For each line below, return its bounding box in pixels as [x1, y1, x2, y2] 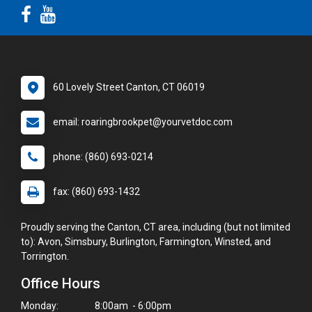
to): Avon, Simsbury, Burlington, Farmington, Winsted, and [21, 235, 271, 247]
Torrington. [21, 250, 69, 262]
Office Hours [21, 274, 100, 292]
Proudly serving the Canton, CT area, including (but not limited [21, 221, 290, 233]
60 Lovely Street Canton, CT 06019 [53, 81, 205, 93]
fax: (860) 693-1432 [53, 185, 140, 197]
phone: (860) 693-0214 [53, 150, 153, 162]
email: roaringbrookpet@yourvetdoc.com [53, 116, 233, 127]
